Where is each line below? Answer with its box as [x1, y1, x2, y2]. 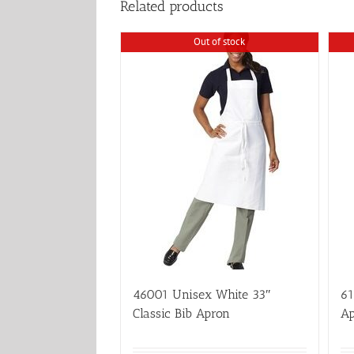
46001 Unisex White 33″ [133, 287, 271, 302]
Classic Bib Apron [133, 306, 230, 321]
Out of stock [194, 34, 246, 48]
